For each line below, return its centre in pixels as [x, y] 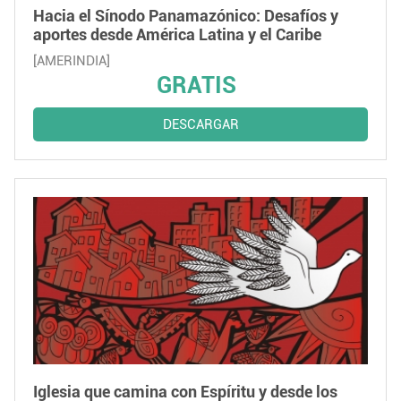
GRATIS [196, 85]
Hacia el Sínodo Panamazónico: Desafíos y [186, 16]
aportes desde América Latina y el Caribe [177, 34]
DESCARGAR [200, 124]
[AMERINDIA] [72, 61]
